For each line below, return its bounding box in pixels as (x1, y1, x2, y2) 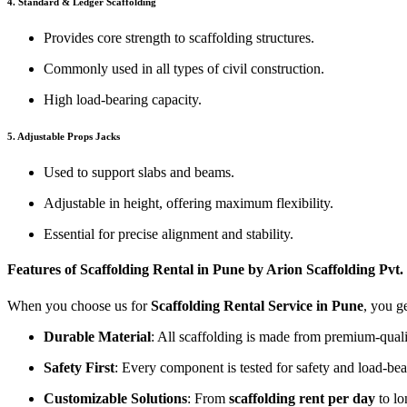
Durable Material (44, 328, 151, 344)
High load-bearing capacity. (44, 92, 202, 108)
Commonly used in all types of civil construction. (44, 61, 324, 77)
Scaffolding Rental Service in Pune (151, 297, 363, 313)
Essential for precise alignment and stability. (44, 226, 293, 243)
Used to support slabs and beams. (44, 164, 234, 181)
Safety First (44, 359, 114, 375)
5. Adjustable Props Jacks (7, 131, 120, 143)
